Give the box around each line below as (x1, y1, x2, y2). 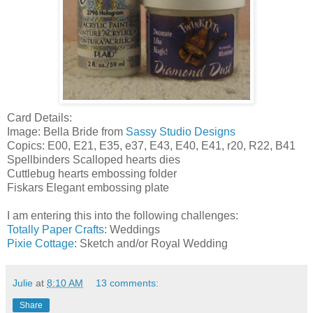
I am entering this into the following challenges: (7, 210, 238, 222)
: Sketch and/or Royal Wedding (74, 238, 228, 250)
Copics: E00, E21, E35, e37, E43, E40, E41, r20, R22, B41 (7, 140, 296, 152)
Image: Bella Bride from (7, 126, 126, 138)
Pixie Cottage (7, 238, 74, 250)
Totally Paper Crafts (7, 224, 104, 236)
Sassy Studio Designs (126, 126, 235, 138)
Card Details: (7, 112, 72, 124)
